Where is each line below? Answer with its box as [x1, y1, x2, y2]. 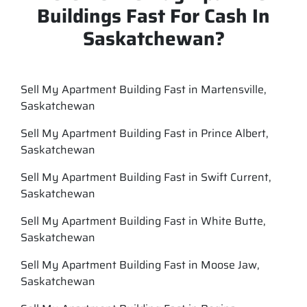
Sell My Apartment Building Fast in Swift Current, [21, 168, 271, 186]
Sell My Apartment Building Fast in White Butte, [21, 212, 266, 230]
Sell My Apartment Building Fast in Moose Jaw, [21, 256, 260, 273]
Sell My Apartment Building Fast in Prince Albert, [21, 124, 269, 142]
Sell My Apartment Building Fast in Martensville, [21, 80, 267, 98]
